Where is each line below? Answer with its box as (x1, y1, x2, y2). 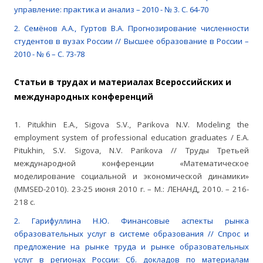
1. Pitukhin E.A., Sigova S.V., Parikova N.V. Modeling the (14, 119, 249, 130)
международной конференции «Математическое (14, 158, 249, 169)
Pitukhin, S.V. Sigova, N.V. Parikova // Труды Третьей (14, 145, 249, 156)
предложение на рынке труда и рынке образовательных (14, 241, 249, 252)
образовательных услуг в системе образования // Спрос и (14, 228, 249, 240)
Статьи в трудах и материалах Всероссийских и (14, 76, 231, 88)
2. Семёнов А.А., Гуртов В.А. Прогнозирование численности (14, 23, 249, 34)
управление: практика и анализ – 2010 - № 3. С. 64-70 (14, 4, 208, 15)
